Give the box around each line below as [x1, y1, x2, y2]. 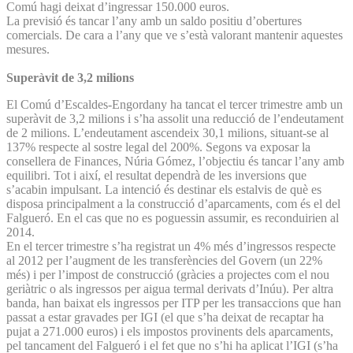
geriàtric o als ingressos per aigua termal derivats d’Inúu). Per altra [6, 281, 333, 295]
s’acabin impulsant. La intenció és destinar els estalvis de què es [6, 182, 321, 196]
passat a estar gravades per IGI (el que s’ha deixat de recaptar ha [6, 310, 324, 324]
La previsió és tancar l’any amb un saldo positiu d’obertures [6, 13, 302, 28]
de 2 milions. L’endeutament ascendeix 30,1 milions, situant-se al [6, 125, 329, 139]
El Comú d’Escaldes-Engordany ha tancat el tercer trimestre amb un [6, 97, 343, 111]
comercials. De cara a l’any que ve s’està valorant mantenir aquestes [6, 28, 343, 42]
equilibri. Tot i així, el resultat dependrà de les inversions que [6, 168, 307, 182]
